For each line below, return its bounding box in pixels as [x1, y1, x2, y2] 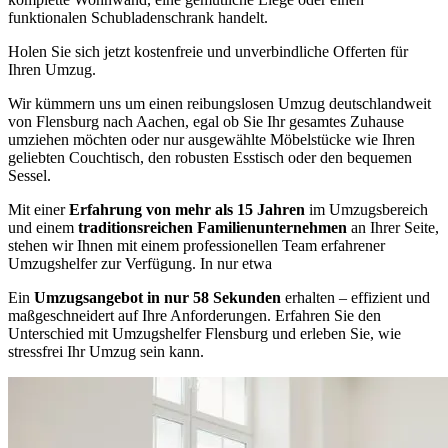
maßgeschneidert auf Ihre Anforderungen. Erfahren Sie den [8, 307, 381, 324]
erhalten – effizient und [281, 289, 430, 306]
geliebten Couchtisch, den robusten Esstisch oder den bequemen [8, 149, 412, 166]
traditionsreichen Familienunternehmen [78, 219, 347, 236]
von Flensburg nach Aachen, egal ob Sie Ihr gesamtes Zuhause [8, 113, 404, 130]
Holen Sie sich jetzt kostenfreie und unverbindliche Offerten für [8, 43, 408, 60]
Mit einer [8, 201, 69, 218]
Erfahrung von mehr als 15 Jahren [69, 201, 305, 218]
